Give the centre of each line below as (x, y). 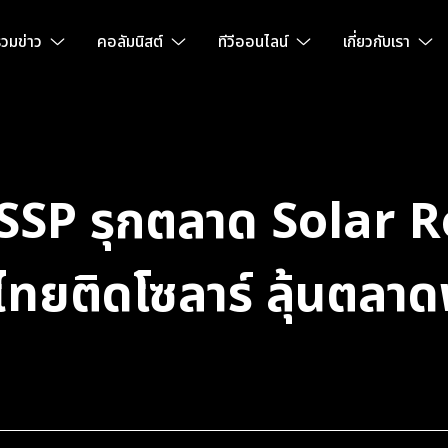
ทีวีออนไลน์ (252, 42)
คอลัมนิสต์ (129, 42)
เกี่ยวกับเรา (376, 42)
